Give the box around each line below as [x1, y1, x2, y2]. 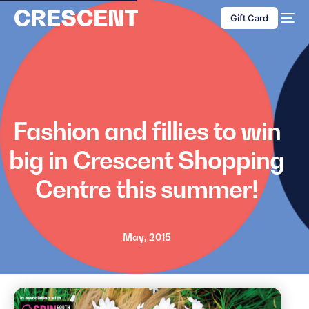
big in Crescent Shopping [9, 146, 285, 175]
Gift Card [230, 12, 269, 23]
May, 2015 [122, 231, 171, 243]
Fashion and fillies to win [12, 117, 281, 146]
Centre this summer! [35, 175, 259, 203]
